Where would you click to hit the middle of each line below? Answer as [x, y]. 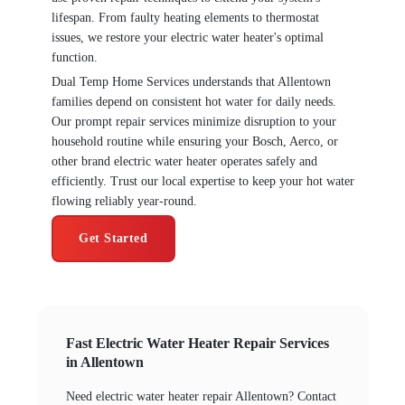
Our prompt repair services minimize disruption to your [193, 121]
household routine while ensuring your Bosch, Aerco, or [194, 141]
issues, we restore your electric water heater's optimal [187, 38]
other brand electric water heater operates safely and [184, 161]
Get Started [113, 239]
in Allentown [104, 362]
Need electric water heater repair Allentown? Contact [201, 396]
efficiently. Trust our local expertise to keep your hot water [202, 181]
